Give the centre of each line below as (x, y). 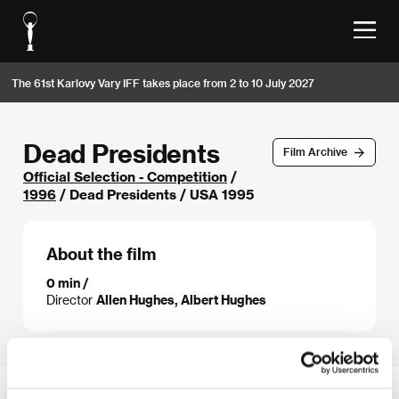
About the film (101, 253)
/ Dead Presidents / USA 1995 (155, 194)
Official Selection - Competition (125, 176)
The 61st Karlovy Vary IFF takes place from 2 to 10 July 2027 (163, 82)
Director (71, 299)
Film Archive (315, 152)
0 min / (68, 282)
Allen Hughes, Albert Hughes (181, 299)
